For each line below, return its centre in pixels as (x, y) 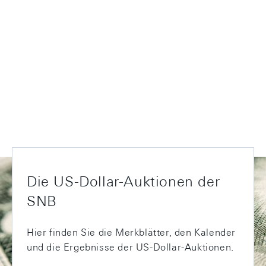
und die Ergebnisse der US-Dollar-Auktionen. (130, 247)
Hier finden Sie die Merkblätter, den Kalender (132, 232)
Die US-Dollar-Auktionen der (123, 181)
